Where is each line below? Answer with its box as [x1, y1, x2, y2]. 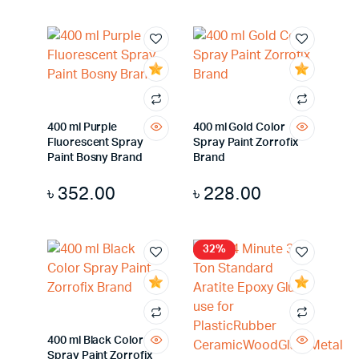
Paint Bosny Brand [47, 152, 143, 163]
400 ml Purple [47, 122, 118, 133]
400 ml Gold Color [192, 122, 285, 133]
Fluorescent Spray [47, 137, 143, 148]
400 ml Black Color [47, 335, 143, 346]
